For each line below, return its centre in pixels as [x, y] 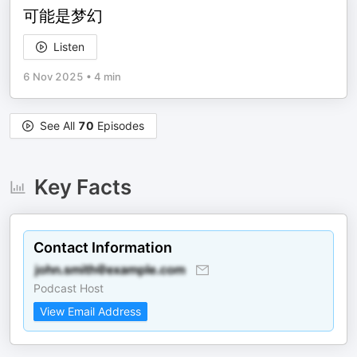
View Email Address [90, 311]
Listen [69, 47]
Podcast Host [69, 288]
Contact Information [103, 247]
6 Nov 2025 [53, 76]
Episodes [119, 126]
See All [59, 126]
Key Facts [82, 187]
